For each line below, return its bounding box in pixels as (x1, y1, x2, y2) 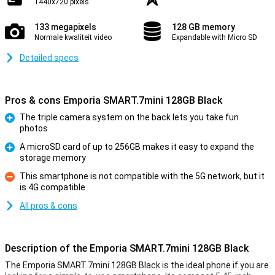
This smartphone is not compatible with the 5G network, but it (20, 171, 265, 181)
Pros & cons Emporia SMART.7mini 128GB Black (5, 95, 222, 106)
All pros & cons (20, 201, 77, 211)
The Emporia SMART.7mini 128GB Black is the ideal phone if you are (5, 260, 269, 270)
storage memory (20, 153, 86, 163)
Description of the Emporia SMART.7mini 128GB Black (5, 242, 249, 254)
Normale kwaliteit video (34, 33, 112, 42)
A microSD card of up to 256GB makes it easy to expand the (20, 142, 254, 152)
